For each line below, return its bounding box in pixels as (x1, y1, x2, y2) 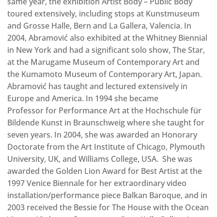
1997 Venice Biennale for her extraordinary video (7, 178, 186, 189)
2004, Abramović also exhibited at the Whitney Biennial (7, 32, 207, 44)
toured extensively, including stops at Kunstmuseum (7, 8, 200, 19)
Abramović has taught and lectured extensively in (7, 81, 187, 92)
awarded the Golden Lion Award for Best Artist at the (7, 166, 202, 177)
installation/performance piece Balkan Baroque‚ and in (7, 190, 207, 201)
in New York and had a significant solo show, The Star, (7, 45, 205, 56)
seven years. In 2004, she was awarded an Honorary (7, 129, 197, 140)
